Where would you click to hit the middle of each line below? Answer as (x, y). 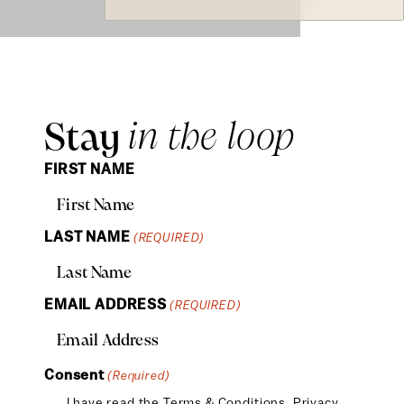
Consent (74, 374)
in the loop (211, 138)
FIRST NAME (90, 169)
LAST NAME (87, 236)
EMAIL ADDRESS (106, 304)
